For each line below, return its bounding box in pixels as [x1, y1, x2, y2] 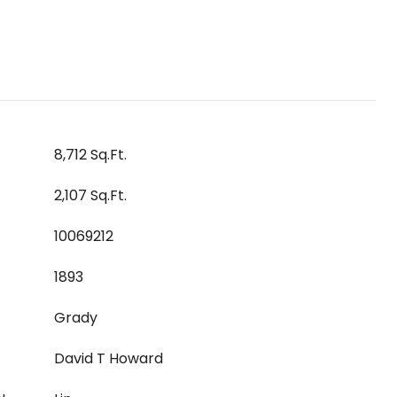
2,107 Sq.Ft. [54, 185, 127, 206]
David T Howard [54, 348, 163, 369]
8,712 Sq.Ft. [54, 144, 127, 165]
